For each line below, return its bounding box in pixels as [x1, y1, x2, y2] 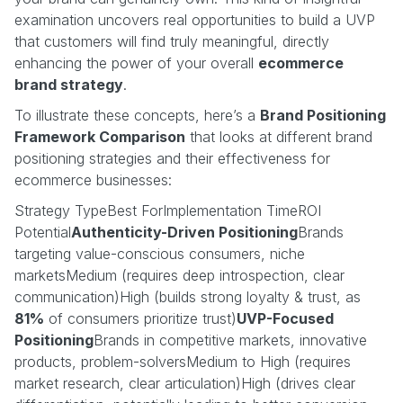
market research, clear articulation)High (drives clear [14, 373, 355, 392]
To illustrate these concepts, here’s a [14, 105, 260, 124]
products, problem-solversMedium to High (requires [14, 352, 351, 371]
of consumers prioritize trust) [44, 309, 237, 327]
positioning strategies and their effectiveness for [14, 148, 330, 167]
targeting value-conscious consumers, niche [14, 244, 305, 263]
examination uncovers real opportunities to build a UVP [14, 10, 375, 29]
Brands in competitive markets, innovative [94, 330, 367, 349]
